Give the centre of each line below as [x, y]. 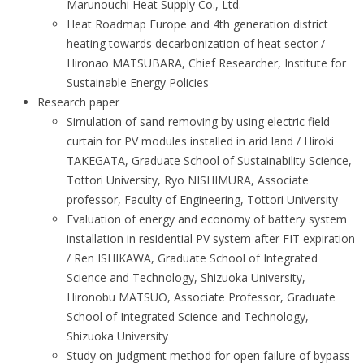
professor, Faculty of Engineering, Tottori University [202, 200]
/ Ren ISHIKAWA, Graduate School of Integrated [192, 258]
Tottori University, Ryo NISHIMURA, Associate [188, 180]
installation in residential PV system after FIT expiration [211, 239]
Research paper [78, 102]
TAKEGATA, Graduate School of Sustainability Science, [209, 161]
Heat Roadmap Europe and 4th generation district [197, 24]
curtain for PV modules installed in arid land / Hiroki [200, 141]
